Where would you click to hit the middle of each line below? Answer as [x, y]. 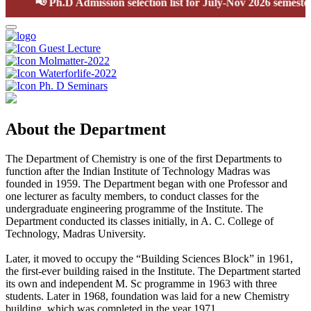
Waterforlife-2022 [78, 73]
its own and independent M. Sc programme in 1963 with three [141, 283]
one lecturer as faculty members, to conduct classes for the [132, 196]
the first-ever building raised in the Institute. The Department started [153, 271]
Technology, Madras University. [76, 233]
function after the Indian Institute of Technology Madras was [138, 171]
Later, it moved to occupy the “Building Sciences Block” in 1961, [149, 258]
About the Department [86, 129]
